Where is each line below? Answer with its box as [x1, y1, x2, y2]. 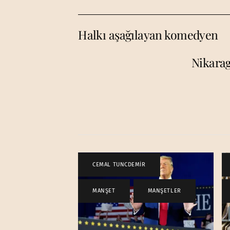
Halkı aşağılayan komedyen [78, 26, 218, 43]
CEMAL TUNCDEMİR [92, 161, 146, 168]
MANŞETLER [147, 187, 181, 195]
